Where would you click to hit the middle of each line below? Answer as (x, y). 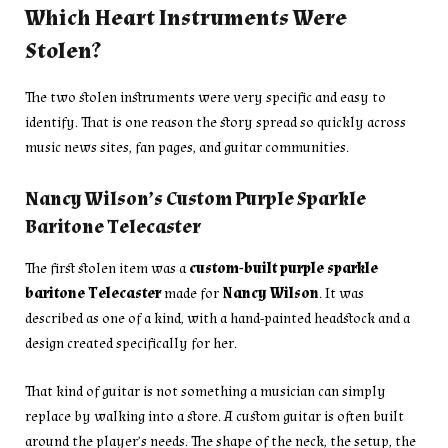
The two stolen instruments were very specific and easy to (205, 97)
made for (191, 293)
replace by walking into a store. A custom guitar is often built (214, 417)
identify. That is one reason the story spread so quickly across (215, 122)
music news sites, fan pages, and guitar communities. (187, 147)
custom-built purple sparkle (283, 268)
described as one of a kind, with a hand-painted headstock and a (217, 318)
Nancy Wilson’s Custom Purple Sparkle (195, 199)
